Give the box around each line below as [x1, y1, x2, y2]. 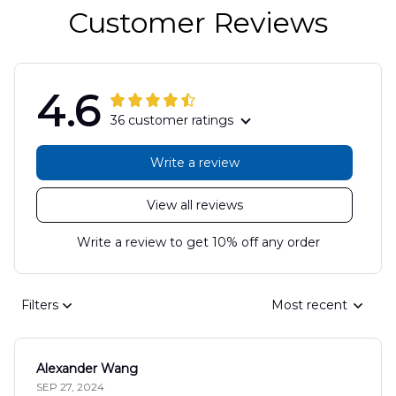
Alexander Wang [36, 360, 138, 377]
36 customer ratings [110, 111, 233, 128]
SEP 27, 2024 [36, 379, 104, 393]
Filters [21, 297, 58, 314]
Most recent [271, 297, 347, 314]
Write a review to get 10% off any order [76, 233, 320, 250]
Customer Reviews [68, 4, 328, 40]
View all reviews [146, 197, 243, 214]
